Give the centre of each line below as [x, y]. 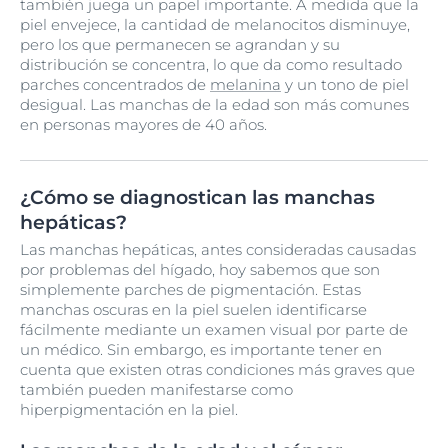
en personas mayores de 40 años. [143, 124]
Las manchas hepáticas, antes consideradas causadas [218, 249]
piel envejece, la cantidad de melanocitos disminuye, [215, 24]
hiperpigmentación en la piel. [129, 409]
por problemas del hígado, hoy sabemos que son [200, 269]
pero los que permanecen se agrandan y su [180, 44]
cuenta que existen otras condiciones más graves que [217, 369]
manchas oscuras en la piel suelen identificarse [193, 309]
